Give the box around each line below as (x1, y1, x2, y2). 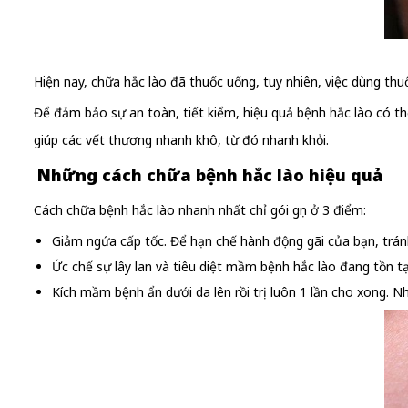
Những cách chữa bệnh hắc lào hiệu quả (37, 164, 382, 187)
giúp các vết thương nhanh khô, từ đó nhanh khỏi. (34, 131, 329, 149)
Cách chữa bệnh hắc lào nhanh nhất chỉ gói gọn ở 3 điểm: (34, 201, 366, 219)
